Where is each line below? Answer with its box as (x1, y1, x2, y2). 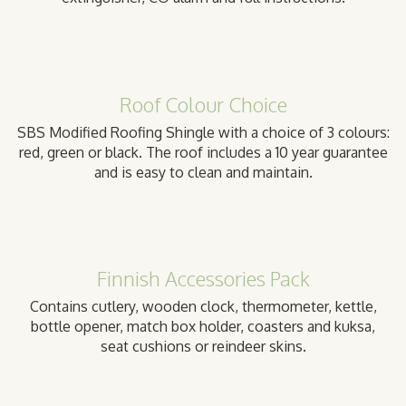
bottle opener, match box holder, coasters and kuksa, (31, 316, 375, 335)
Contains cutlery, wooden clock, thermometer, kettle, (29, 296, 377, 315)
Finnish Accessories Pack (96, 265, 310, 291)
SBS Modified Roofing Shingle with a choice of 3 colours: (16, 122, 390, 141)
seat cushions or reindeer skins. (100, 336, 306, 355)
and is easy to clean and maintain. (93, 162, 313, 181)
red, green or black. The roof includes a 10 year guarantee (18, 142, 388, 161)
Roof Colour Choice (119, 91, 287, 117)
